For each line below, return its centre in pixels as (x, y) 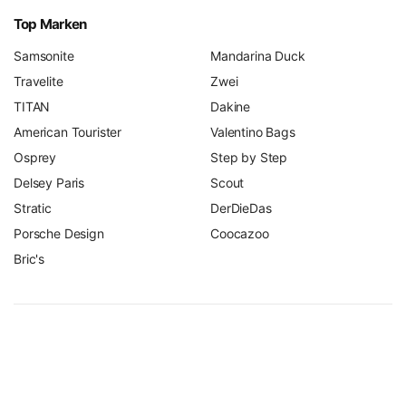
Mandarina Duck (258, 56)
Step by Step (249, 158)
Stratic (33, 208)
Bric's (29, 259)
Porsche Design (59, 234)
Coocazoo (240, 234)
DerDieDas (241, 208)
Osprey (35, 158)
